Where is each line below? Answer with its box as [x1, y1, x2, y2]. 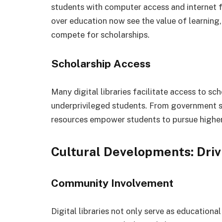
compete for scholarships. [51, 30, 150, 40]
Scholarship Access [51, 57, 151, 70]
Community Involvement [51, 177, 173, 190]
